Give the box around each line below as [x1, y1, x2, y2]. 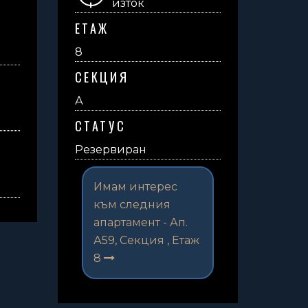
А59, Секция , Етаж [93, 234, 199, 247]
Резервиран [74, 143, 146, 157]
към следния [93, 198, 170, 212]
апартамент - [93, 216, 170, 230]
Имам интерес [93, 180, 177, 194]
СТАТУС [74, 117, 126, 135]
